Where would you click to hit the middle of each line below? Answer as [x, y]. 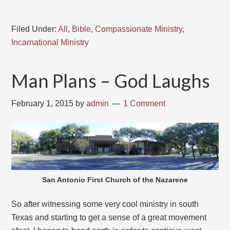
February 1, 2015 [43, 103]
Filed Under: [35, 29]
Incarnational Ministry [50, 42]
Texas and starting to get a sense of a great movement [109, 217]
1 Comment [145, 103]
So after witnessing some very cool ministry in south [105, 204]
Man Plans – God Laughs [111, 80]
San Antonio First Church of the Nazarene [115, 179]
